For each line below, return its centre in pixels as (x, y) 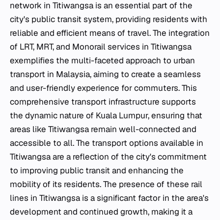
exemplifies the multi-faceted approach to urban (102, 60)
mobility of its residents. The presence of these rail (106, 184)
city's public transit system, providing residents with (109, 19)
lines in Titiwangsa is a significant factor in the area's (109, 198)
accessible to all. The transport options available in (107, 143)
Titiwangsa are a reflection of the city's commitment (108, 156)
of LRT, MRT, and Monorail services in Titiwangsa (101, 46)
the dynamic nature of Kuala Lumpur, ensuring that (106, 115)
